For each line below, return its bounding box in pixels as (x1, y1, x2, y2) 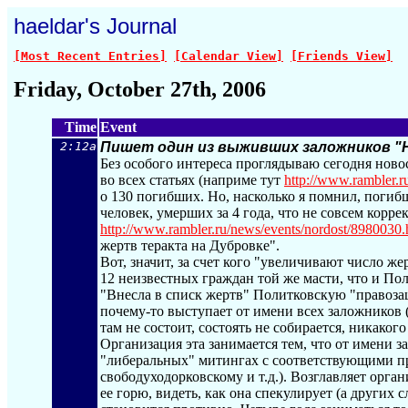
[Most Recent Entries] (14, 49, 167, 63)
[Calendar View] (174, 49, 283, 63)
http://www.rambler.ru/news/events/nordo (100, 221, 338, 237)
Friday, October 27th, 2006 (14, 77, 266, 101)
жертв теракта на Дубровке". (100, 238, 280, 253)
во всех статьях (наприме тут (100, 172, 284, 188)
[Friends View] (291, 49, 393, 63)
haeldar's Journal (14, 14, 177, 38)
